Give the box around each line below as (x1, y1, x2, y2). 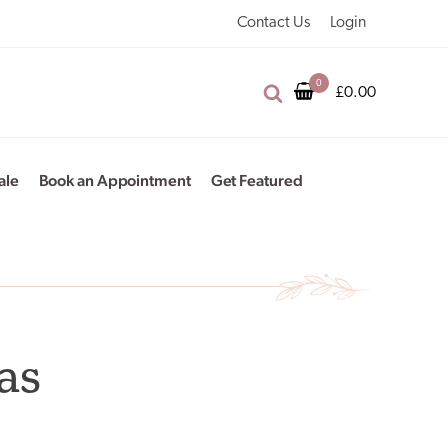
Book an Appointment (38, 171, 191, 190)
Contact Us (236, 15, 310, 31)
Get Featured (210, 171, 303, 190)
